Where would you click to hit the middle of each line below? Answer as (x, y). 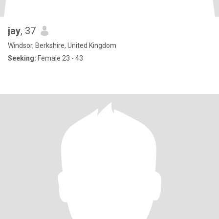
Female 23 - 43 (60, 58)
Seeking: (22, 58)
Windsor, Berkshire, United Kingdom (62, 45)
